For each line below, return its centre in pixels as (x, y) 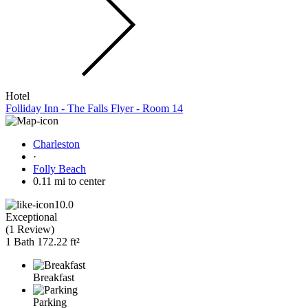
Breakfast (54, 277)
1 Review (30, 229)
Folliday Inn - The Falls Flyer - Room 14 (94, 108)
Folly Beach (59, 168)
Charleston (56, 144)
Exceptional (31, 217)
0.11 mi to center (69, 181)
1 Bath (20, 241)
